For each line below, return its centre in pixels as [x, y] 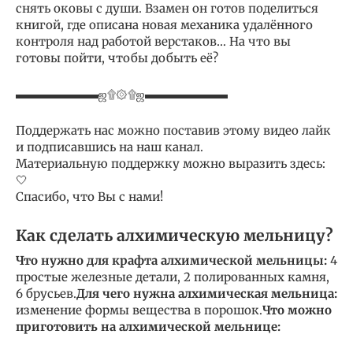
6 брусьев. [46, 293]
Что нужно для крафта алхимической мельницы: [171, 260]
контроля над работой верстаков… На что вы [153, 41]
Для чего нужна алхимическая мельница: [207, 293]
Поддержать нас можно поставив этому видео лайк [173, 130]
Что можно [297, 310]
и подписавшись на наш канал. [110, 147]
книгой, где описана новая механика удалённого [164, 24]
